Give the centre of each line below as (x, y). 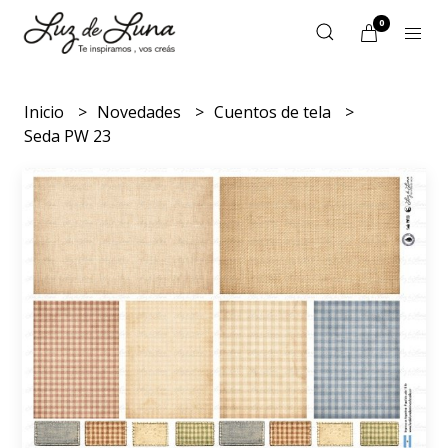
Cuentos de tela (275, 112)
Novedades (141, 112)
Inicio (46, 112)
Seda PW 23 (68, 136)
